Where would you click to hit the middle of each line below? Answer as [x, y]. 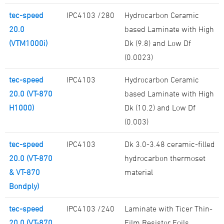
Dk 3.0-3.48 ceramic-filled [170, 144]
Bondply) [24, 186]
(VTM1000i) [28, 43]
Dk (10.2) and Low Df [160, 108]
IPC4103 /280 [90, 15]
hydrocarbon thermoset [165, 158]
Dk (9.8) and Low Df [158, 43]
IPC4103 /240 [90, 209]
